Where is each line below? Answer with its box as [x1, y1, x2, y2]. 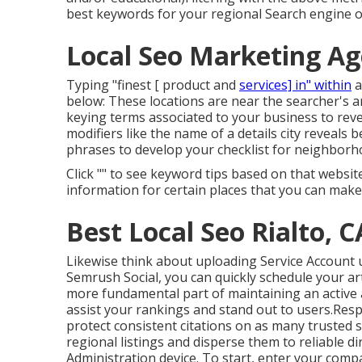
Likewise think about [66, 252, 196, 271]
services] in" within [239, 76, 351, 95]
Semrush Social [66, 268, 158, 287]
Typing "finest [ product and [66, 76, 239, 95]
